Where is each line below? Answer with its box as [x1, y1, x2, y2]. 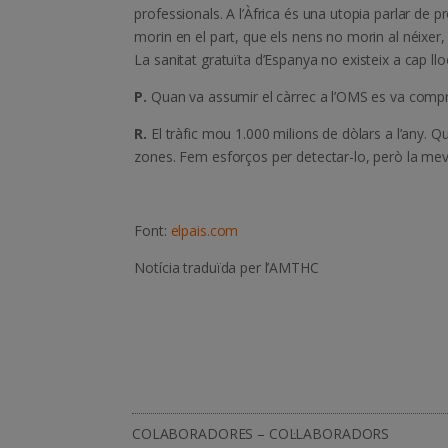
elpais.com [170, 221, 239, 241]
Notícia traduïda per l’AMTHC [134, 258, 319, 278]
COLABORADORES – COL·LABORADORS [132, 424, 390, 444]
